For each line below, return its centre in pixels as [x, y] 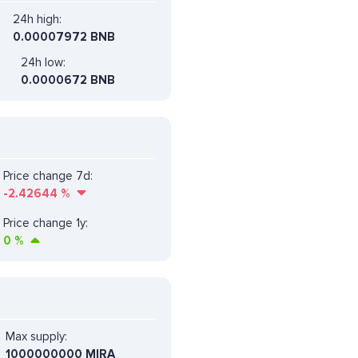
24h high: [37, 19]
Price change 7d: [48, 175]
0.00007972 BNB [64, 36]
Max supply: [36, 336]
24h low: [43, 62]
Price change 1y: [46, 223]
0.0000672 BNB [68, 80]
